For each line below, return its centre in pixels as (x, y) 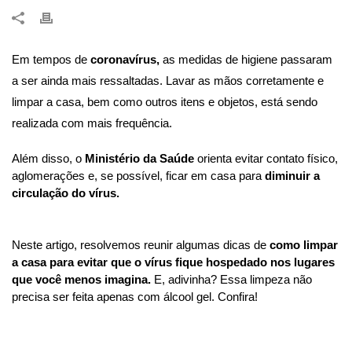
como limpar (304, 246)
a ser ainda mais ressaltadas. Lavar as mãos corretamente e (168, 81)
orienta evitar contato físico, (268, 159)
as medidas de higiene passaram (246, 60)
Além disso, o (48, 159)
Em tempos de (51, 60)
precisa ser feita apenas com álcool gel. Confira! (136, 297)
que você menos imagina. (81, 280)
